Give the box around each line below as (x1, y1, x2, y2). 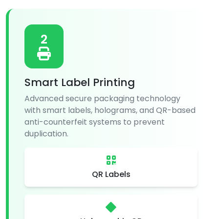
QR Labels (91, 168, 131, 180)
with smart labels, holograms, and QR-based (24, 104, 196, 116)
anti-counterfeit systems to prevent (24, 116, 165, 128)
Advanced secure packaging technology (24, 92, 180, 104)
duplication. (24, 128, 68, 139)
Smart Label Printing (24, 74, 135, 90)
